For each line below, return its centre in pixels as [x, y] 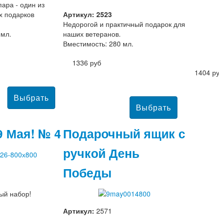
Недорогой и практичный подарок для [124, 24]
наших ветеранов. [92, 34]
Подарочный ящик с [124, 134]
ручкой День [101, 153]
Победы [87, 173]
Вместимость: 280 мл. [98, 44]
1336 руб [87, 63]
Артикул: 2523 [88, 14]
